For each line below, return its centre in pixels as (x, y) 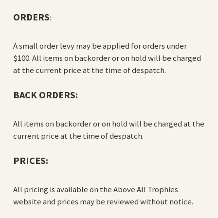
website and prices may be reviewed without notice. (103, 201)
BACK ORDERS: (45, 94)
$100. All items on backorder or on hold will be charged (107, 58)
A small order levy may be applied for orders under (100, 45)
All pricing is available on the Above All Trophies (95, 189)
